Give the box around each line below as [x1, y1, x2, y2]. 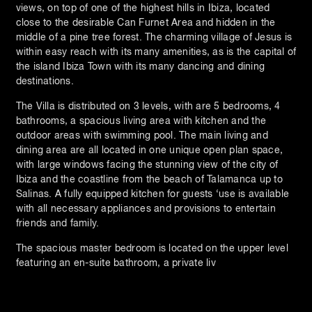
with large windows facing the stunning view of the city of [15, 158, 278, 170]
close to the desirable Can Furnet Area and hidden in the [15, 16, 276, 28]
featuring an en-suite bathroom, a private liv [15, 256, 216, 268]
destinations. [15, 75, 74, 86]
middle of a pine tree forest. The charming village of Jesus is [15, 31, 292, 42]
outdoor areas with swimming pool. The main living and [15, 129, 268, 141]
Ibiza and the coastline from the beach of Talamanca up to [15, 173, 283, 185]
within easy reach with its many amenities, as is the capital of [15, 45, 297, 57]
